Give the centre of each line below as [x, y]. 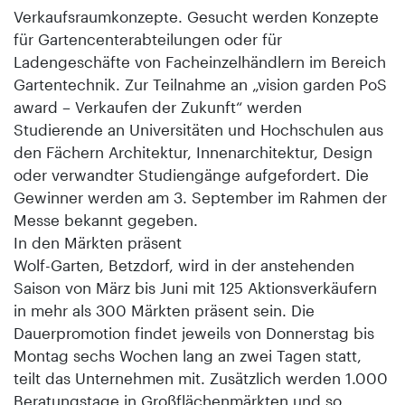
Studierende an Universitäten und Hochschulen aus [198, 129]
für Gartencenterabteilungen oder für [148, 38]
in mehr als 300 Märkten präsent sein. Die [164, 310]
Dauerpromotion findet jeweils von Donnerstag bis [194, 332]
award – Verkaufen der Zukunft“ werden [158, 106]
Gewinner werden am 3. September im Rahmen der [200, 197]
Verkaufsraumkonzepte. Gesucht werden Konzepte [196, 16]
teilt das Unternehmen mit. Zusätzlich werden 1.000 [201, 377]
